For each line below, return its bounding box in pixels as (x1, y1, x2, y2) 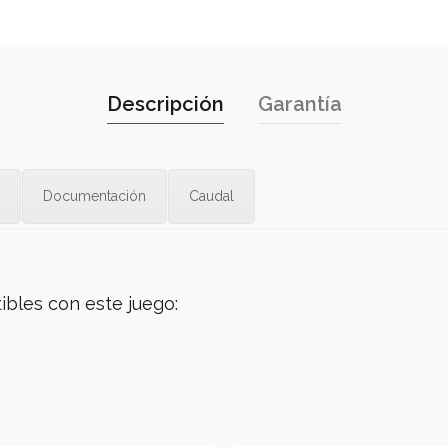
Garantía (257, 92, 342, 116)
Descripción (106, 92, 224, 116)
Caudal (189, 188, 234, 204)
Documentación (43, 188, 146, 204)
